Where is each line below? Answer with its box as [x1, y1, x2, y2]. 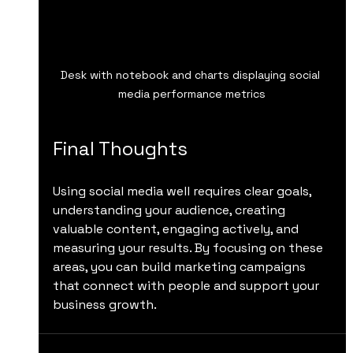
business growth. [52, 296, 157, 314]
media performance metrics [118, 87, 266, 102]
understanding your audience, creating [52, 202, 288, 219]
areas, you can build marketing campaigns [52, 258, 309, 276]
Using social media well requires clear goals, [52, 183, 314, 200]
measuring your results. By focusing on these [52, 240, 326, 257]
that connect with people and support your [52, 277, 322, 295]
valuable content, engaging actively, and [52, 221, 302, 238]
